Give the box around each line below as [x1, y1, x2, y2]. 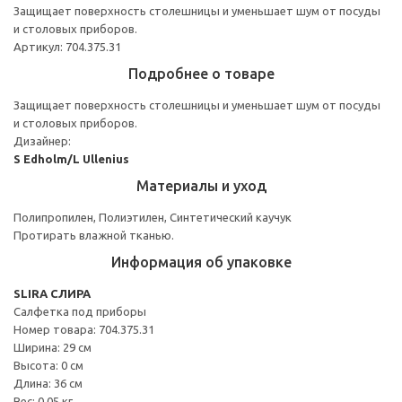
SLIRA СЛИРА [13, 286, 91, 300]
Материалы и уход [135, 177, 267, 194]
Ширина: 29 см [13, 340, 92, 354]
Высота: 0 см [13, 358, 83, 371]
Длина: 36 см [13, 376, 83, 389]
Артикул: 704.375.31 [13, 39, 121, 53]
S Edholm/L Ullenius [13, 152, 129, 165]
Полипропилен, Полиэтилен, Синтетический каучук [13, 210, 292, 223]
